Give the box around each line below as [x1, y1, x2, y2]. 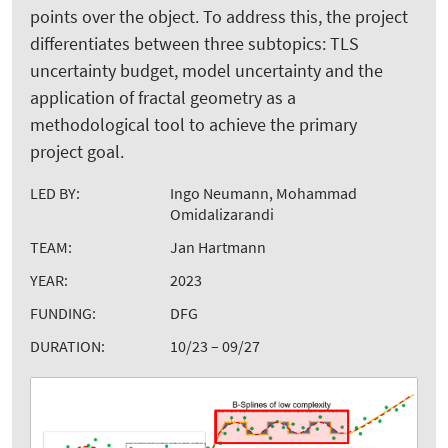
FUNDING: [30, 303, 96, 324]
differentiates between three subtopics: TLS [30, 32, 359, 56]
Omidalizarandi [170, 204, 274, 225]
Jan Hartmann [170, 237, 266, 258]
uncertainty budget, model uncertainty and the [30, 59, 383, 83]
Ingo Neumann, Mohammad [170, 183, 357, 204]
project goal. [30, 140, 124, 164]
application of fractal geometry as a [30, 86, 296, 110]
